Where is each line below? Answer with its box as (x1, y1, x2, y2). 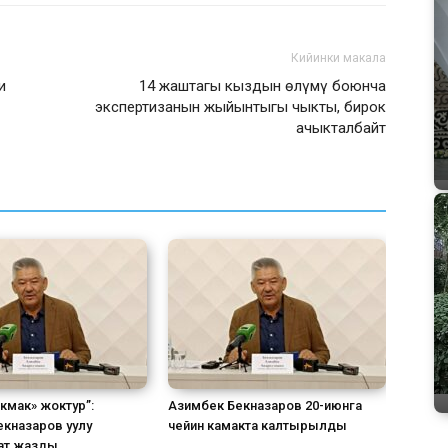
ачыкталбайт (296, 119, 386, 137)
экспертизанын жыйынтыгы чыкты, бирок (95, 98, 386, 116)
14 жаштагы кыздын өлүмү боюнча (139, 77, 386, 95)
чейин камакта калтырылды (168, 418, 347, 433)
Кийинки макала (291, 51, 386, 65)
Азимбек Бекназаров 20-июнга (168, 398, 362, 413)
